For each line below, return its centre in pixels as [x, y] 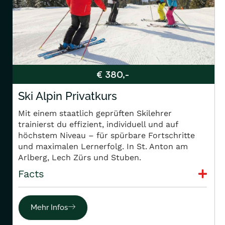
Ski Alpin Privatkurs [68, 96]
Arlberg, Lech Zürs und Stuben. [80, 158]
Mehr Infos [49, 208]
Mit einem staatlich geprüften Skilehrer [95, 114]
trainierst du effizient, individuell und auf [98, 125]
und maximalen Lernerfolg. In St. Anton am [103, 147]
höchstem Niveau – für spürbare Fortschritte [106, 136]
